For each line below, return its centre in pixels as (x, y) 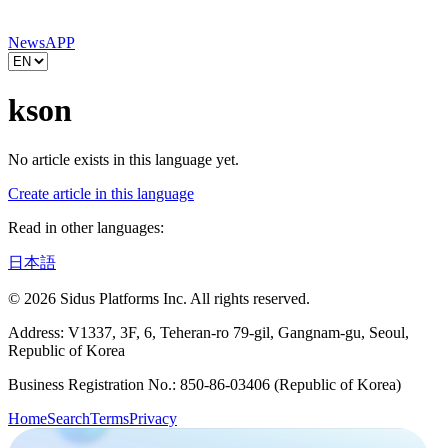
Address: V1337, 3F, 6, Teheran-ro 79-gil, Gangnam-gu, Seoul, (208, 332)
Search (68, 418)
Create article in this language (101, 193)
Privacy (153, 418)
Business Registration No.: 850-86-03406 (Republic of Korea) (204, 384)
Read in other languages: (86, 227)
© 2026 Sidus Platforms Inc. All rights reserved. (159, 298)
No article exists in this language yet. (123, 159)
